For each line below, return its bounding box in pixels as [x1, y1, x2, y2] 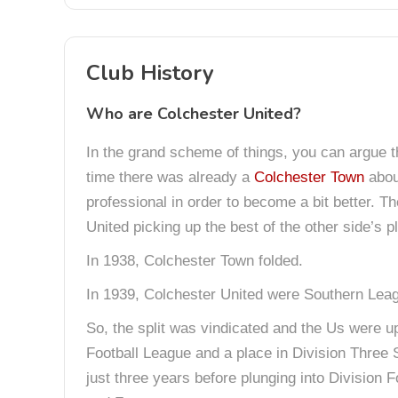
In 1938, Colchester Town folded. [86, 252, 303, 269]
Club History [86, 59, 214, 87]
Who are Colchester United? [86, 103, 301, 124]
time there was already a [86, 169, 254, 186]
